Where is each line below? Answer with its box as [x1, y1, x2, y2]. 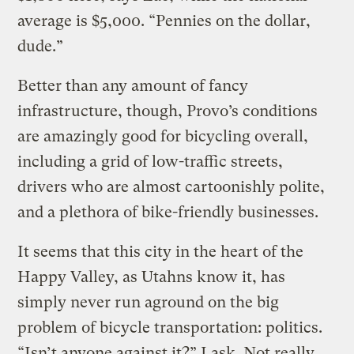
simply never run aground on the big [17, 292, 280, 311]
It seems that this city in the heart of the [17, 242, 304, 261]
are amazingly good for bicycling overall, [17, 126, 309, 145]
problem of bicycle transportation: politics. [17, 318, 323, 337]
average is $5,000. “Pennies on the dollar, [17, 11, 311, 30]
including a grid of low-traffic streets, [17, 152, 284, 171]
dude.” [17, 36, 68, 55]
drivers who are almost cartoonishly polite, [17, 177, 326, 196]
